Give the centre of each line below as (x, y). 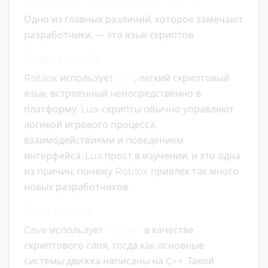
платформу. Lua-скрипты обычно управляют (129, 109)
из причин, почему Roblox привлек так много (131, 171)
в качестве (168, 230)
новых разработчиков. (77, 187)
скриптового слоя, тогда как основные (114, 245)
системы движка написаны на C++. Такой (119, 261)
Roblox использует (70, 78)
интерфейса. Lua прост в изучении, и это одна (132, 156)
